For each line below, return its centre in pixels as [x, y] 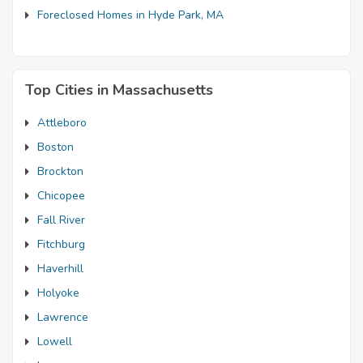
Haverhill [60, 269]
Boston [56, 147]
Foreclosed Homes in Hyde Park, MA [130, 15]
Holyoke [58, 293]
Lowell [55, 342]
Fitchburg [61, 244]
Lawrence [63, 317]
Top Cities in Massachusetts [119, 90]
